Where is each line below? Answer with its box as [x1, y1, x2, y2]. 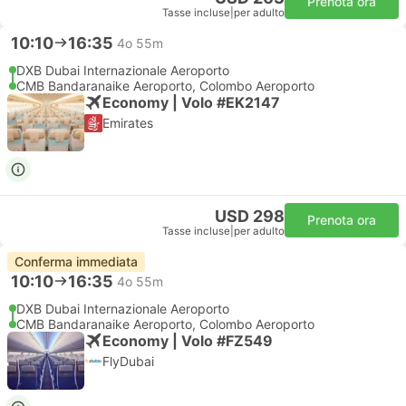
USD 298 [215, 207, 285, 226]
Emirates [102, 115, 153, 130]
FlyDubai [102, 353, 154, 369]
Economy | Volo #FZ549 [102, 331, 273, 350]
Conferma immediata [14, 254, 138, 269]
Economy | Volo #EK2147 [102, 92, 280, 111]
